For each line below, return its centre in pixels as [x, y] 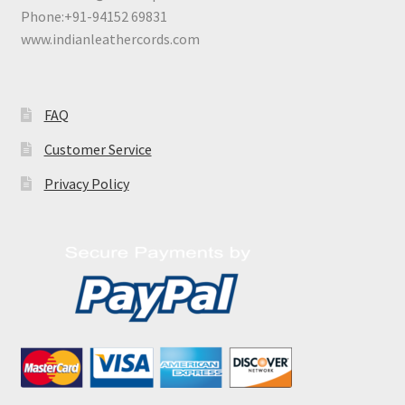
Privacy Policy [86, 183]
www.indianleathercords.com [110, 39]
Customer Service [98, 149]
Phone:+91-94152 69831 [94, 17]
